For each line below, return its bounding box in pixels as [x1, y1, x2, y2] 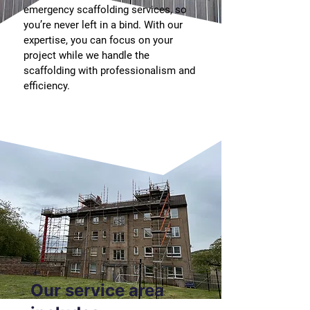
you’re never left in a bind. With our [24, 19, 183, 31]
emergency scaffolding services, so [24, 3, 187, 16]
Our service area [30, 280, 164, 300]
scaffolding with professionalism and [24, 64, 195, 77]
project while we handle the [24, 49, 149, 62]
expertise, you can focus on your [24, 34, 173, 46]
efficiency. [24, 80, 70, 92]
